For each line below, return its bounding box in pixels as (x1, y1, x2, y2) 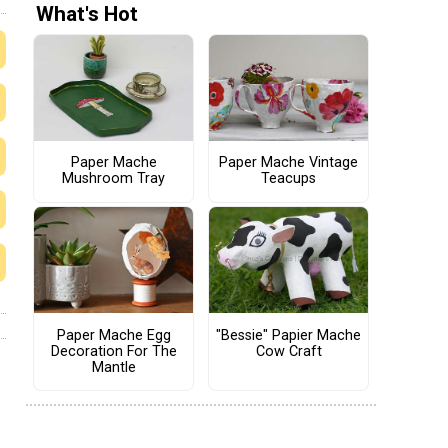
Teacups (261, 170, 316, 188)
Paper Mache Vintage (219, 154, 358, 172)
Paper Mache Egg (56, 326, 171, 344)
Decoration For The (50, 342, 177, 360)
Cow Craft (255, 342, 322, 360)
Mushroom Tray (62, 170, 165, 188)
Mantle (91, 358, 136, 376)
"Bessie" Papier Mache (216, 326, 361, 344)
